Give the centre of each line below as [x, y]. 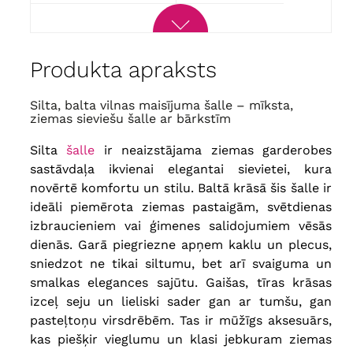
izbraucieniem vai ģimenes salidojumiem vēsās [180, 226]
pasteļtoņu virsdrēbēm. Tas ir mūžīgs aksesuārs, [180, 321]
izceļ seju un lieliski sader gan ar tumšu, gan [180, 302]
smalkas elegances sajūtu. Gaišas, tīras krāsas [180, 283]
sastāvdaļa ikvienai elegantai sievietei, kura [180, 169]
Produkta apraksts [123, 70]
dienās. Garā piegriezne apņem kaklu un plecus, [180, 245]
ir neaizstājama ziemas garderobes [213, 150]
